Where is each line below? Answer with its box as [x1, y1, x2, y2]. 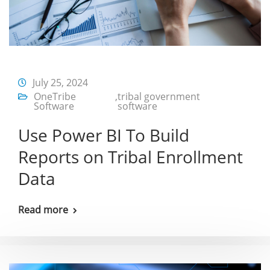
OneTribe [34, 89, 76, 103]
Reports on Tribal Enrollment [18, 145, 243, 168]
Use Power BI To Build [18, 123, 189, 146]
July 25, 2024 [33, 75, 88, 89]
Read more [18, 202, 68, 216]
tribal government [118, 89, 201, 103]
